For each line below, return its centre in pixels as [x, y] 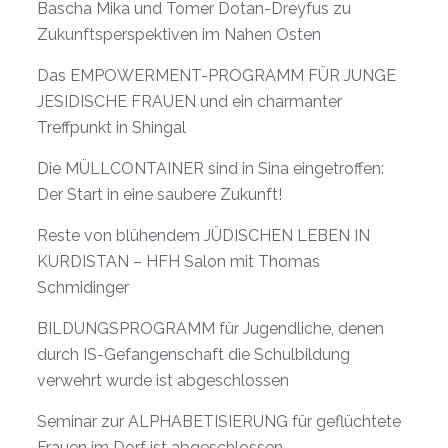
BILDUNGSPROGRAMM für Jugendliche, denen [210, 328]
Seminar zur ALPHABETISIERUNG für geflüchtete [219, 421]
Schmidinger [83, 287]
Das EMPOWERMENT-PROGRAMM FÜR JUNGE [216, 75]
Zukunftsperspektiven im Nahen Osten [179, 34]
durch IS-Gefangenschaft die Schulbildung [193, 354]
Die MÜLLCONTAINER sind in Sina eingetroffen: [210, 168]
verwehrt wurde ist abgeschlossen [163, 380]
